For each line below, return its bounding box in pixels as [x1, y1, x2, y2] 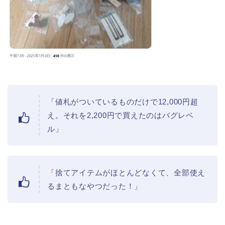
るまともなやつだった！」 [47, 182, 143, 191]
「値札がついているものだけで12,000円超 [47, 97, 198, 106]
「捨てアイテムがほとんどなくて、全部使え [47, 168, 206, 177]
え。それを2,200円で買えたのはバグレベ [47, 111, 194, 120]
